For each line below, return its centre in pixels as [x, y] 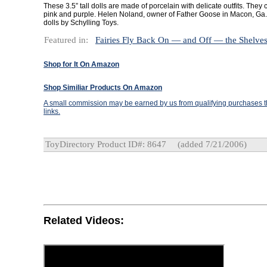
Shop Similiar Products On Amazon [103, 88]
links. [52, 111]
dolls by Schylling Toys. [81, 23]
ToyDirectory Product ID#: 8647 [106, 144]
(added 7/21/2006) [211, 144]
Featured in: [66, 40]
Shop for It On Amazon [81, 64]
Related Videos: [84, 220]
